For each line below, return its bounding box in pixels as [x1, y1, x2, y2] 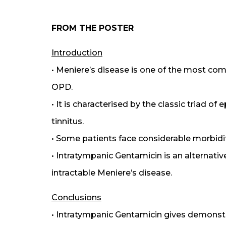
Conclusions [51, 193, 101, 203]
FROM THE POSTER [51, 23, 134, 33]
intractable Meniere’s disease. [51, 168, 172, 178]
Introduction [51, 48, 102, 58]
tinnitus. [51, 117, 84, 127]
